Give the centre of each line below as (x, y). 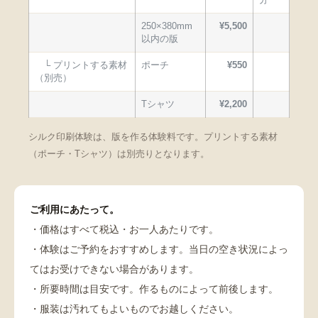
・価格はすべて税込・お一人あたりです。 (124, 230)
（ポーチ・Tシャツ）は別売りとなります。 (119, 154)
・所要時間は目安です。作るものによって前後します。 (154, 289)
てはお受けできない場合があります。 (114, 269)
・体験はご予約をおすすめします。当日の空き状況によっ (159, 250)
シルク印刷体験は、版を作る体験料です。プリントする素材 (153, 137)
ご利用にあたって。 (75, 210)
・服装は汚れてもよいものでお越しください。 (134, 309)
